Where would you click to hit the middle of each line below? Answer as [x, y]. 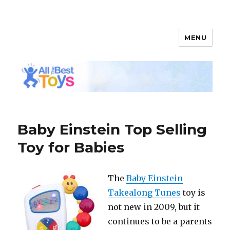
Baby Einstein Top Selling [112, 129]
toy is [193, 192]
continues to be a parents [160, 221]
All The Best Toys [73, 45]
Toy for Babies [71, 147]
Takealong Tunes [145, 192]
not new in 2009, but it [154, 207]
